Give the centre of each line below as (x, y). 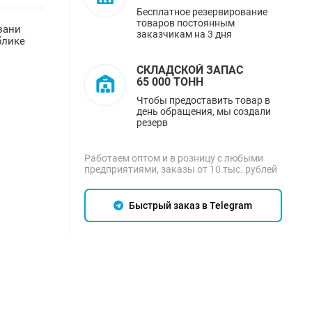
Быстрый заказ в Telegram (190, 206)
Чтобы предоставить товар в (203, 101)
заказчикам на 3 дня (184, 34)
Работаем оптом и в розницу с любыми (173, 158)
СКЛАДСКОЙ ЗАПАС (189, 70)
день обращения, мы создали (203, 112)
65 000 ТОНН (170, 82)
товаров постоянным (185, 23)
